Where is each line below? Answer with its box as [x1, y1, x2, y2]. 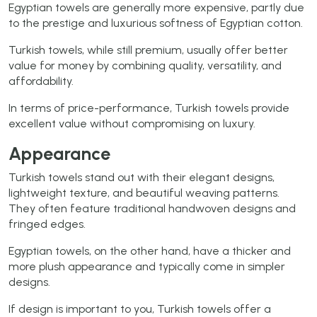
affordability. [8, 74, 74, 88]
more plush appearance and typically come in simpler [8, 260, 285, 274]
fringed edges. [8, 217, 86, 231]
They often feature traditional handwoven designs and [8, 202, 296, 216]
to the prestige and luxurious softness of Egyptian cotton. [8, 16, 303, 30]
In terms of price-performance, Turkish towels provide [8, 101, 289, 115]
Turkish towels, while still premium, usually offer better [8, 43, 288, 57]
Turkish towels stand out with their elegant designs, [8, 171, 275, 185]
